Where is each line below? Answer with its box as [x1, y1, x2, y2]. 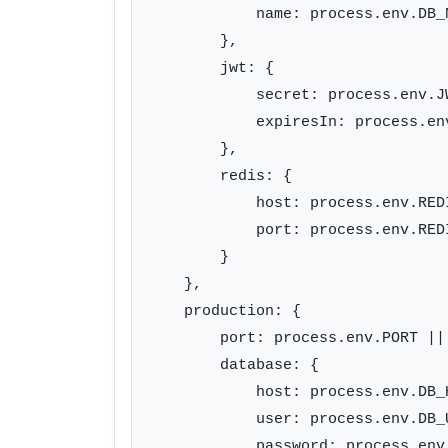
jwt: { [148, 59, 274, 77]
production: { [148, 302, 301, 320]
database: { [148, 356, 319, 374]
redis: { [148, 167, 292, 185]
